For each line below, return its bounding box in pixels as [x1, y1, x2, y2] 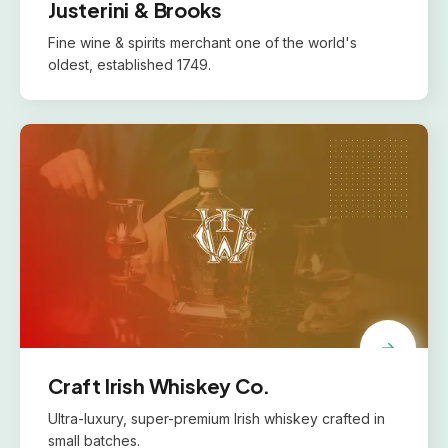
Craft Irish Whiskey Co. [48, 373, 270, 398]
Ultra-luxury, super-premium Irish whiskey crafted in [48, 410, 385, 427]
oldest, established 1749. [48, 56, 211, 73]
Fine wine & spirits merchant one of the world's [48, 34, 357, 51]
